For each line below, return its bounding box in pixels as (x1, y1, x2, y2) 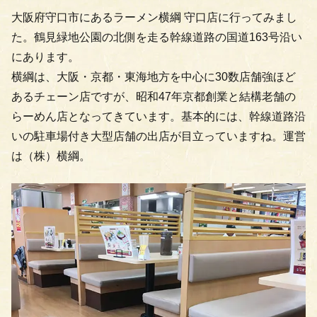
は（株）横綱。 (11, 149, 91, 162)
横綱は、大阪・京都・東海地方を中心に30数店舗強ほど (11, 70, 296, 83)
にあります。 (11, 50, 79, 63)
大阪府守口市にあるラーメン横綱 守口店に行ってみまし (11, 11, 297, 23)
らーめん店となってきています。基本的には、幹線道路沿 (11, 110, 306, 122)
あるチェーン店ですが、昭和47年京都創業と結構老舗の (11, 90, 296, 103)
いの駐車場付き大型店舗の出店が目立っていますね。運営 (11, 129, 306, 142)
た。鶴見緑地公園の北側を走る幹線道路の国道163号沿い (11, 30, 302, 43)
